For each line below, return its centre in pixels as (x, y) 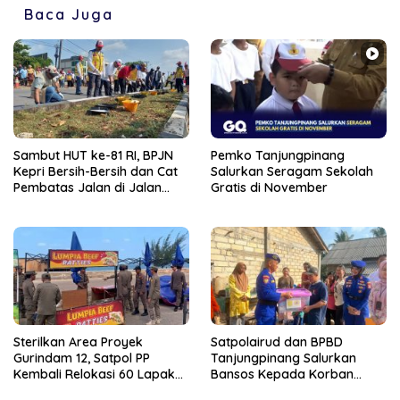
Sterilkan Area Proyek (78, 342)
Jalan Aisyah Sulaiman (80, 203)
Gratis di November (269, 187)
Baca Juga (69, 15)
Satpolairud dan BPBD (277, 342)
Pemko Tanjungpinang (278, 155)
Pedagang (44, 390)
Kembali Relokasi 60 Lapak (94, 374)
